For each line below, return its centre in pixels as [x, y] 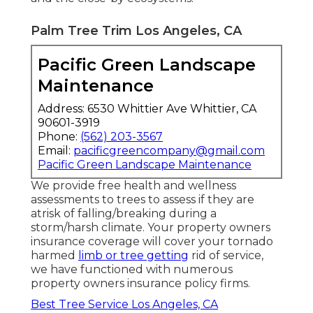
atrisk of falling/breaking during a [124, 213]
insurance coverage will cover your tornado [152, 241]
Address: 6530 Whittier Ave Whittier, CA [147, 108]
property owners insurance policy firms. [140, 283]
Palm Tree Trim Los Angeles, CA [136, 30]
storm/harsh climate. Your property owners [151, 227]
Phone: [59, 136]
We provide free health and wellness [133, 185]
